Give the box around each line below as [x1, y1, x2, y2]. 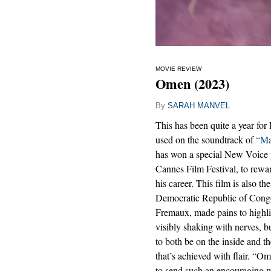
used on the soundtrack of [155, 132, 256, 146]
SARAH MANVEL [168, 100, 230, 110]
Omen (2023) [155, 73, 229, 94]
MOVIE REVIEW [155, 65, 201, 72]
